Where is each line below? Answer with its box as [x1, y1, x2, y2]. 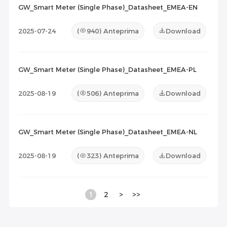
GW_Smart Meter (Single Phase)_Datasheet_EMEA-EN [18, 3, 198, 11]
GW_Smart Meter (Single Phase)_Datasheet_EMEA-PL [18, 65, 197, 73]
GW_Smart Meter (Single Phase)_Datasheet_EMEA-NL [18, 128, 197, 136]
